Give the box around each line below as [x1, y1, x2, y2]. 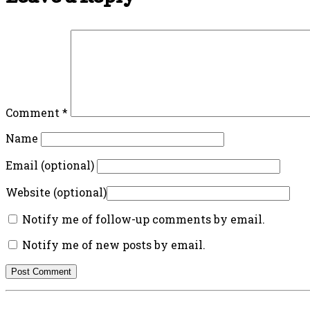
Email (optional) [6, 158, 94, 173]
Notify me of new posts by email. [22, 237, 206, 253]
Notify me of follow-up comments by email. [22, 212, 265, 227]
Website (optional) [6, 185, 107, 200]
